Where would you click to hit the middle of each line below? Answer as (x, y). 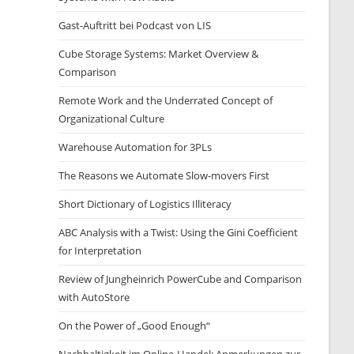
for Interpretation (100, 250)
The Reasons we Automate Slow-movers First (164, 175)
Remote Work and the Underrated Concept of (166, 100)
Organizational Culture (112, 119)
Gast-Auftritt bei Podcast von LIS (135, 25)
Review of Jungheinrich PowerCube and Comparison (181, 279)
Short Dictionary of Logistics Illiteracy (145, 204)
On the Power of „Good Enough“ (135, 326)
